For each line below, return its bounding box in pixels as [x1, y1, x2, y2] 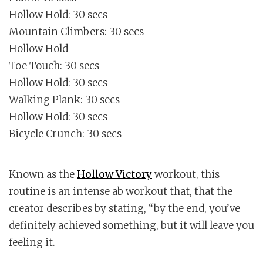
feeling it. [9, 236, 55, 249]
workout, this [152, 168, 220, 181]
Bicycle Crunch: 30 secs [9, 127, 122, 141]
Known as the [9, 168, 77, 181]
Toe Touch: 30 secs [9, 59, 99, 73]
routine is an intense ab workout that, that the [9, 185, 232, 198]
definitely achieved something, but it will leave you [9, 219, 254, 232]
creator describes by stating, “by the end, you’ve [9, 202, 240, 215]
